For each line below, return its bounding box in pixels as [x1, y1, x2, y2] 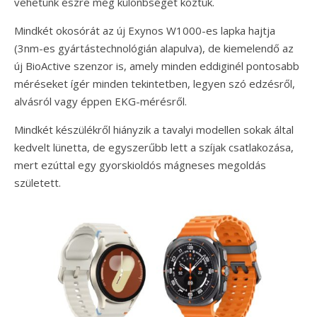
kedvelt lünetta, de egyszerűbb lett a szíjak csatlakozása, [14, 140, 294, 155]
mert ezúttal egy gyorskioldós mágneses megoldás [14, 158, 266, 173]
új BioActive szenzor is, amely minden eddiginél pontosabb [14, 59, 299, 74]
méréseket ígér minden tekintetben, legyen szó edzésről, [14, 76, 295, 91]
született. [14, 175, 61, 190]
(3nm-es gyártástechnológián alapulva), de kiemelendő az [14, 41, 294, 56]
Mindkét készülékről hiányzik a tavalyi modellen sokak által [14, 122, 294, 137]
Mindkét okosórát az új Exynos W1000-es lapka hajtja [14, 23, 275, 38]
